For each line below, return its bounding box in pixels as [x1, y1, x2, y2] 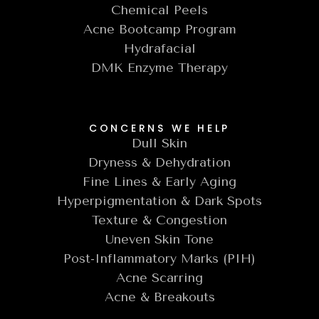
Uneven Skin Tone [105, 231, 214, 247]
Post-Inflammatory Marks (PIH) [63, 250, 256, 266]
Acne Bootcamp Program [83, 21, 236, 37]
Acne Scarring [116, 269, 203, 286]
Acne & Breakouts [104, 288, 215, 305]
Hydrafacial [123, 40, 196, 56]
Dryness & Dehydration [88, 154, 231, 170]
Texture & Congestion [92, 211, 227, 228]
